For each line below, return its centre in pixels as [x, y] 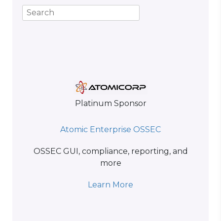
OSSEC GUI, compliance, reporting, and [110, 151]
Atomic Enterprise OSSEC [110, 129]
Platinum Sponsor [110, 103]
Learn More [110, 185]
